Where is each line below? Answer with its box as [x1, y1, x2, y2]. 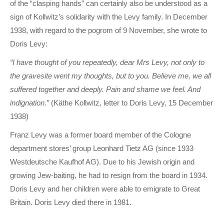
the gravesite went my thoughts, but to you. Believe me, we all [10, 71, 211, 80]
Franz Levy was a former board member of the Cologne [10, 130, 191, 139]
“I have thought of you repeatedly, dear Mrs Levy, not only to [10, 57, 204, 66]
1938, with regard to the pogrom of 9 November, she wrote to [10, 25, 207, 34]
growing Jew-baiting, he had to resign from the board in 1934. [10, 170, 207, 179]
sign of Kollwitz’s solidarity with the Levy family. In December [10, 12, 207, 21]
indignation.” [10, 98, 49, 107]
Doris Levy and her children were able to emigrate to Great [10, 184, 200, 193]
